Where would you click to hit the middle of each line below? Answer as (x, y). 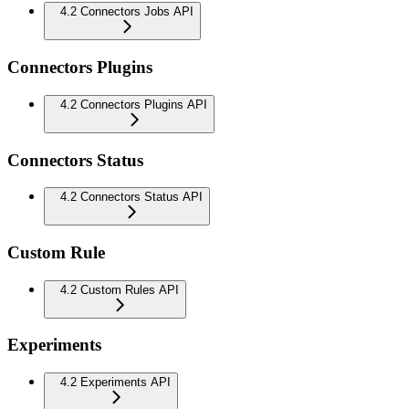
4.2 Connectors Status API (131, 197)
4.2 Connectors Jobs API (127, 12)
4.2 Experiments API (115, 383)
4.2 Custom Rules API (120, 289)
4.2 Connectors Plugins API (134, 104)
